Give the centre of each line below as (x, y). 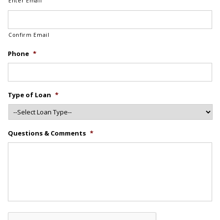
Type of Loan (29, 95)
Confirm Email (29, 35)
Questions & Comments (47, 133)
